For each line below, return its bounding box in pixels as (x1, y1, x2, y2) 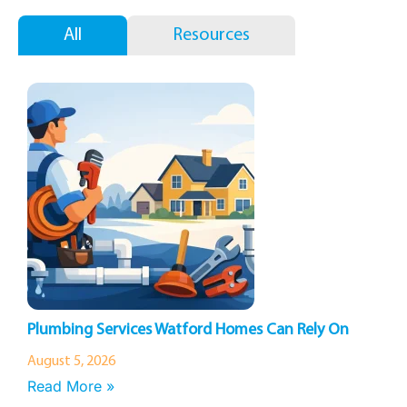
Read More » (27, 377, 114, 395)
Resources (173, 26, 250, 45)
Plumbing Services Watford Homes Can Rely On (27, 322, 349, 339)
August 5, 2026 (27, 354, 115, 369)
